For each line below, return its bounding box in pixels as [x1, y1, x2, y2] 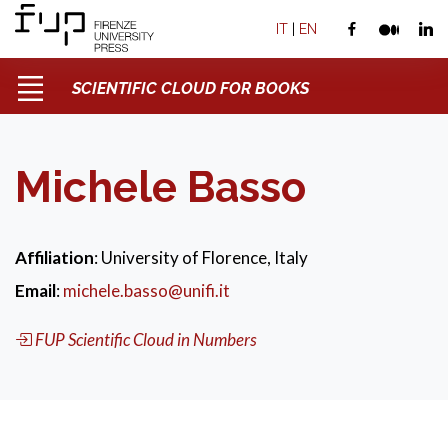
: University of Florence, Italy [94, 247, 308, 268]
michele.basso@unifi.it [63, 280, 230, 301]
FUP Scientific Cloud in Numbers [35, 329, 257, 350]
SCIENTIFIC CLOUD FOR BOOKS [72, 78, 309, 98]
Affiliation [15, 247, 94, 268]
